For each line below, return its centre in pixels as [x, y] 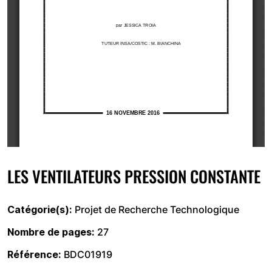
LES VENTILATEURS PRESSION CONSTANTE [134, 176]
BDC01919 [88, 254]
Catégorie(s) [38, 209]
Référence [33, 254]
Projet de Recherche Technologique [157, 209]
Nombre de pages [49, 232]
